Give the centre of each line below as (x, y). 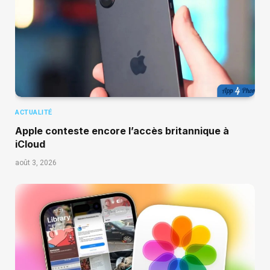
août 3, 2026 (36, 163)
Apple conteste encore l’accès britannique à (122, 131)
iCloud (30, 144)
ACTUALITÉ (34, 113)
